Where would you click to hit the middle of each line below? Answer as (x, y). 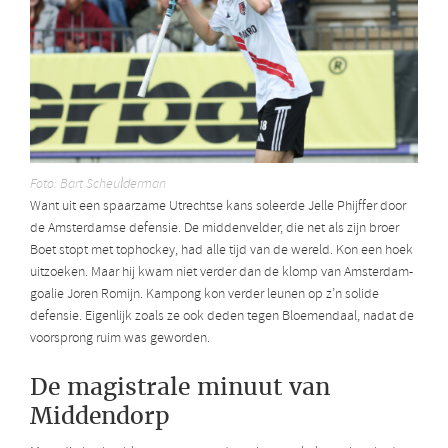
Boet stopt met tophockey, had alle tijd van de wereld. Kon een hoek (221, 250)
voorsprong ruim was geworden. (120, 338)
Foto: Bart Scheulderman (98, 184)
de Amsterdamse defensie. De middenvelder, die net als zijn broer (214, 228)
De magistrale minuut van (180, 386)
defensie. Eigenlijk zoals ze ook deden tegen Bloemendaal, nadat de (222, 316)
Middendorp (100, 415)
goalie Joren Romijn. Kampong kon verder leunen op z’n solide (204, 294)
